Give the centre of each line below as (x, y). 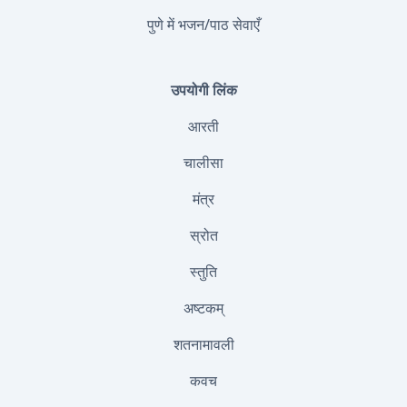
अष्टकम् (203, 308)
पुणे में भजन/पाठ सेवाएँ (203, 25)
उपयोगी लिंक (203, 90)
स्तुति (203, 272)
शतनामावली (203, 344)
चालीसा (203, 163)
